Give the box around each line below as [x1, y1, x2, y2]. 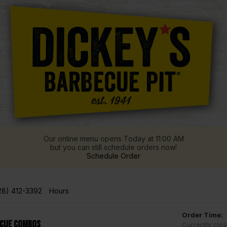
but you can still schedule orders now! [50, 143, 177, 152]
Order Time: [182, 211, 223, 219]
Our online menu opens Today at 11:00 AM [43, 134, 184, 143]
